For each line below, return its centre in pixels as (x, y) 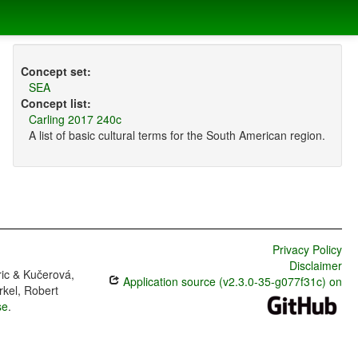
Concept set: (56, 72)
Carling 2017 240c (75, 119)
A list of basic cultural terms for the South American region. (177, 135)
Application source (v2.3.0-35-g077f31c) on (231, 282)
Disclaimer (315, 266)
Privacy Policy (307, 250)
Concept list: (56, 103)
